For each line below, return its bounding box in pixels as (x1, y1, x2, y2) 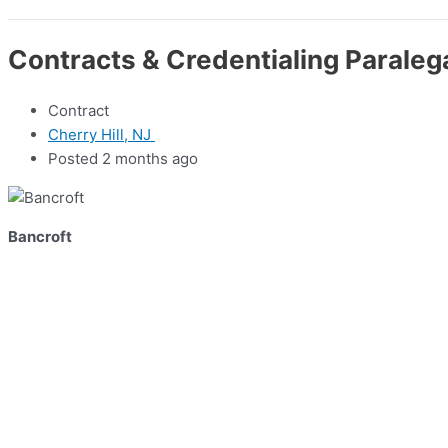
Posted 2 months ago (48, 149, 198, 169)
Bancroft (8, 227, 72, 247)
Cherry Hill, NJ (48, 125, 155, 145)
